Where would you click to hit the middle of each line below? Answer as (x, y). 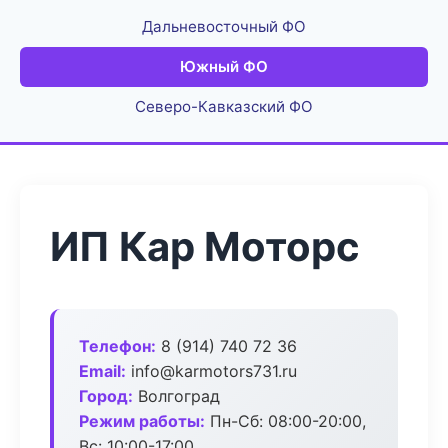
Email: (102, 371)
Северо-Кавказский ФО (224, 106)
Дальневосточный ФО (224, 26)
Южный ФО (224, 66)
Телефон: (117, 346)
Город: (106, 396)
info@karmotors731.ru (211, 371)
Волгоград (176, 396)
